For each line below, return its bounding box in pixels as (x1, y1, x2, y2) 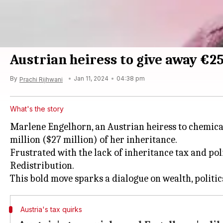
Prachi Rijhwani (19, 76, 63, 83)
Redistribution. (10, 160, 74, 171)
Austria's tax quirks (20, 205, 82, 214)
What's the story (10, 105, 64, 113)
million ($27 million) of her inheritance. (10, 134, 177, 145)
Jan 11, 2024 (74, 75, 109, 82)
